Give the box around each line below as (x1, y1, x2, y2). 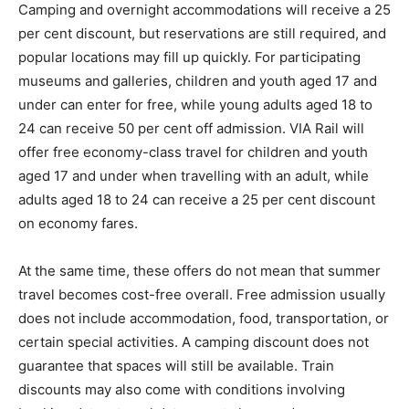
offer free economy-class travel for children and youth (18, 143, 368, 162)
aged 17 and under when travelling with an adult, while (18, 167, 369, 185)
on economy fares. (18, 215, 138, 233)
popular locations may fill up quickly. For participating (18, 48, 361, 67)
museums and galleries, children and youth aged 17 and (18, 72, 377, 90)
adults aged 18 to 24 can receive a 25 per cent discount (18, 191, 375, 209)
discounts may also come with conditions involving (18, 381, 345, 399)
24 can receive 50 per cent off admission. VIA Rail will (18, 120, 364, 138)
